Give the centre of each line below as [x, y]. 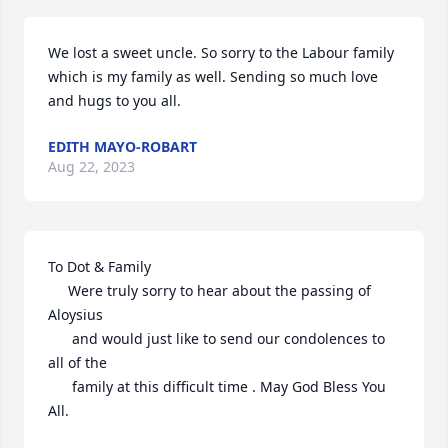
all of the [77, 362]
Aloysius [75, 314]
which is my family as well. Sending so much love [213, 76]
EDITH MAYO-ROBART [122, 146]
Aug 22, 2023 [91, 166]
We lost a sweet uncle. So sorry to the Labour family [221, 52]
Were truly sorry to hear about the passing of [58, 290]
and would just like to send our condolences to [60, 338]
